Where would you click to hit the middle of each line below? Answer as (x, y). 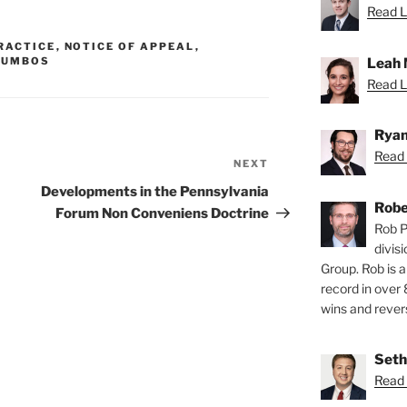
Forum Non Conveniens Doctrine (163, 214)
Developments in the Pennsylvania (155, 192)
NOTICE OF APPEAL (129, 47)
